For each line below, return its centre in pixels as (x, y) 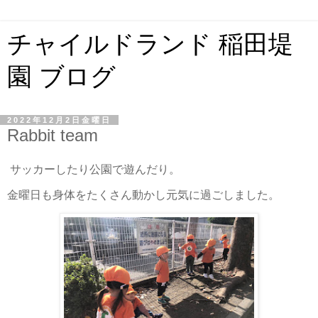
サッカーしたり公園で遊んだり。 (94, 169)
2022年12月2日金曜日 (59, 120)
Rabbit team (53, 135)
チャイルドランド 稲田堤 (150, 44)
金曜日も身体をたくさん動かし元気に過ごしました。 (143, 194)
